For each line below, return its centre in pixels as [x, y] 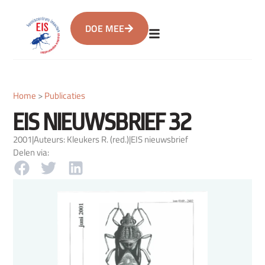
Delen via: [31, 153]
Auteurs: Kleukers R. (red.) [82, 140]
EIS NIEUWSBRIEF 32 [102, 122]
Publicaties [65, 96]
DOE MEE [105, 28]
